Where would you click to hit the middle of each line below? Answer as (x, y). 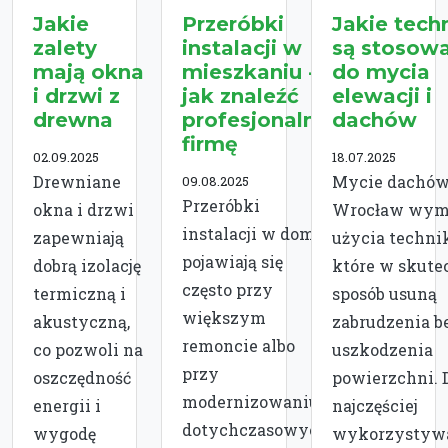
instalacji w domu (254, 233)
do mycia (380, 71)
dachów (374, 119)
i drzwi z (76, 95)
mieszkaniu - (249, 71)
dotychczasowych (256, 429)
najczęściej (374, 405)
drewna (73, 119)
